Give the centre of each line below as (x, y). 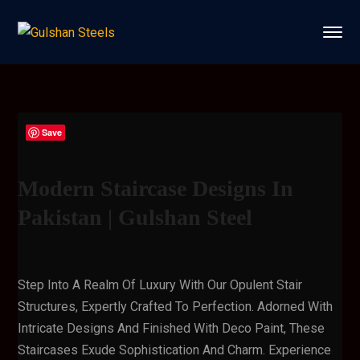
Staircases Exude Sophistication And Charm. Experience (175, 350)
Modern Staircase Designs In (156, 188)
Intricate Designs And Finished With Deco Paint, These (172, 328)
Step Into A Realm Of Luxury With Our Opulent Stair (160, 285)
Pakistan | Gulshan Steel (135, 217)
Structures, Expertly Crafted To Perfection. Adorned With (176, 307)
